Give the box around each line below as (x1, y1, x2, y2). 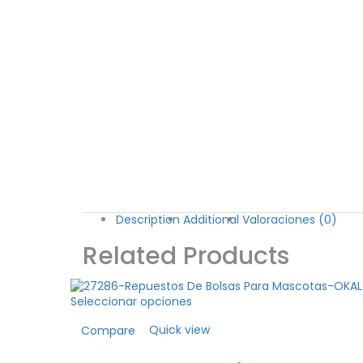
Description (116, 211, 180, 228)
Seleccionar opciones (70, 293, 192, 310)
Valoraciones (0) (242, 211, 337, 228)
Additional (183, 211, 239, 228)
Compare (81, 322, 135, 339)
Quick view (149, 322, 210, 338)
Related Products (83, 239, 289, 273)
